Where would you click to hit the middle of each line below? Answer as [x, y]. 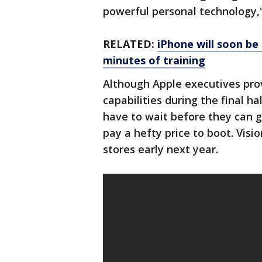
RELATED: [130, 44]
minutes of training [154, 61]
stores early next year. [161, 149]
